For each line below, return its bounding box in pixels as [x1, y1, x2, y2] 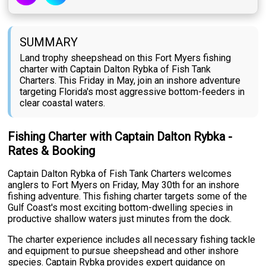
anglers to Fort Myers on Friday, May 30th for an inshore [8, 179, 240, 191]
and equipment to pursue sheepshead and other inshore [8, 245, 239, 257]
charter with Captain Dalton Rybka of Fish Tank [20, 64, 211, 75]
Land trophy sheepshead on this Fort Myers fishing [20, 52, 232, 64]
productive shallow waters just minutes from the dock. [8, 213, 232, 225]
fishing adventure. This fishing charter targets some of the [8, 191, 248, 202]
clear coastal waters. [20, 97, 106, 109]
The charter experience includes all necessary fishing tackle [8, 234, 256, 246]
